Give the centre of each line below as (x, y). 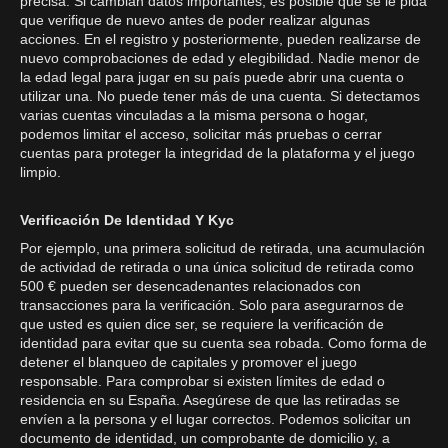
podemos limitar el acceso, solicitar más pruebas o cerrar (201, 134)
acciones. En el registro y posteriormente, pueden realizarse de (220, 39)
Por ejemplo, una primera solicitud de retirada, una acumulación (222, 248)
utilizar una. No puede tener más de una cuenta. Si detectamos (220, 96)
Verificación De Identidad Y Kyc (127, 220)
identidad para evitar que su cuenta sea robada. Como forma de (223, 343)
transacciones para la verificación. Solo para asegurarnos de (212, 305)
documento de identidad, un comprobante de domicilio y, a (205, 438)
